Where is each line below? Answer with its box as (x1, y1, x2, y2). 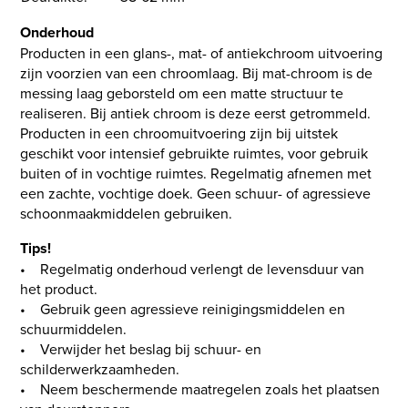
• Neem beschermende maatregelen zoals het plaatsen (20, 378, 381, 399)
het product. (20, 278, 98, 299)
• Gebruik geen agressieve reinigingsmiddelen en (20, 298, 346, 319)
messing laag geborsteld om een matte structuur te (20, 82, 344, 103)
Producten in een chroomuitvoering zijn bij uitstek (20, 122, 339, 143)
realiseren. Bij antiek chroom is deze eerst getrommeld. (20, 102, 372, 123)
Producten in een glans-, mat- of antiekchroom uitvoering (20, 42, 383, 63)
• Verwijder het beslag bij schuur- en (20, 338, 262, 359)
